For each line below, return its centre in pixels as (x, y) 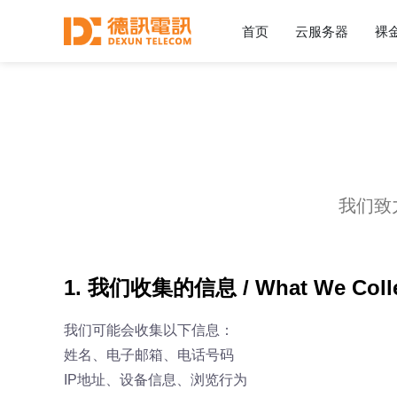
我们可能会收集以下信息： (149, 330)
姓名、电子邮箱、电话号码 (149, 355)
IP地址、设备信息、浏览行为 (156, 380)
